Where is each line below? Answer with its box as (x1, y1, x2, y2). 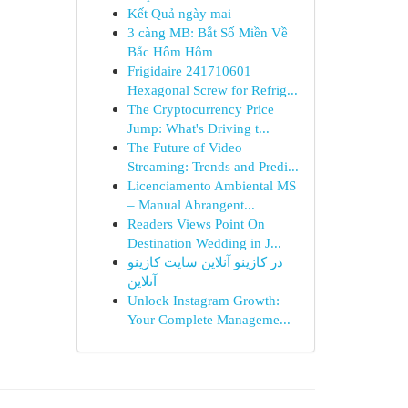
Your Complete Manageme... (127, 311, 291, 327)
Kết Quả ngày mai (127, 5, 231, 21)
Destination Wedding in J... (127, 235, 281, 250)
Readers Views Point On (127, 216, 265, 231)
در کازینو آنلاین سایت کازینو (127, 254, 283, 270)
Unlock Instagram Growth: (127, 292, 280, 308)
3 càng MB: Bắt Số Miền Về (127, 25, 288, 40)
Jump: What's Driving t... (127, 120, 270, 136)
